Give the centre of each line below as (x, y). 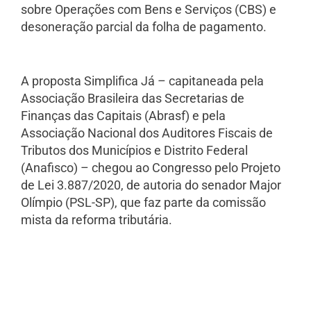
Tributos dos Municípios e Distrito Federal (134, 151)
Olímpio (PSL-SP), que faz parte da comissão (143, 203)
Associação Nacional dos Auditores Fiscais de (147, 133)
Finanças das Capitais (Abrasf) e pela (123, 116)
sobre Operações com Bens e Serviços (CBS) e (149, 9)
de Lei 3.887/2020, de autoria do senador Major (151, 185)
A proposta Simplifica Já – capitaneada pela (142, 81)
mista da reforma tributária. (96, 220)
